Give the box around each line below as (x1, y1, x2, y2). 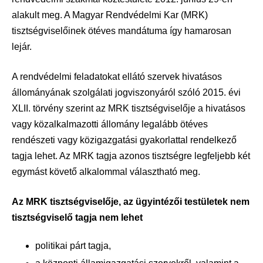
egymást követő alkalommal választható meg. (12, 166, 200, 177)
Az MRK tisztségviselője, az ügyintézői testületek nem (12, 196, 249, 207)
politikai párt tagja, (35, 240, 111, 251)
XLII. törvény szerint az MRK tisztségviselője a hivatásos (12, 103, 245, 113)
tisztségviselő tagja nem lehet (12, 212, 143, 222)
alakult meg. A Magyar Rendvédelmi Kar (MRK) (12, 9, 208, 20)
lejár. (12, 41, 32, 52)
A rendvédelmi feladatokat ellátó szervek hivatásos (12, 71, 222, 82)
